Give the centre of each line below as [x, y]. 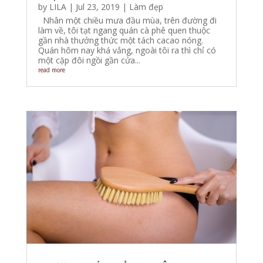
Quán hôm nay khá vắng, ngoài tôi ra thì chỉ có [127, 50]
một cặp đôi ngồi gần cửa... [89, 60]
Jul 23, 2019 [97, 7]
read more [51, 70]
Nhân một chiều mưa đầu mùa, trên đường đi [127, 21]
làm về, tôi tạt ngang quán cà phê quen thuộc [124, 31]
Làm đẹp [146, 7]
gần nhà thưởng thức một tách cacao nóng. [120, 41]
